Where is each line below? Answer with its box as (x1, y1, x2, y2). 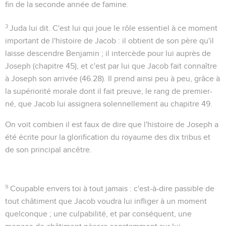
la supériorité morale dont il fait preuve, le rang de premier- (5, 87, 212, 95)
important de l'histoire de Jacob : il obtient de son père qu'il (5, 36, 214, 45)
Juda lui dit (10, 24, 49, 32)
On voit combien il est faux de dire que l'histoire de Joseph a (5, 120, 218, 129)
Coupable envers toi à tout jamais (10, 184, 128, 193)
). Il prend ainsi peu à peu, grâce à (102, 74, 220, 83)
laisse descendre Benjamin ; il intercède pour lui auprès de (5, 49, 211, 58)
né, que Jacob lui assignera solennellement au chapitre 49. (5, 99, 212, 108)
